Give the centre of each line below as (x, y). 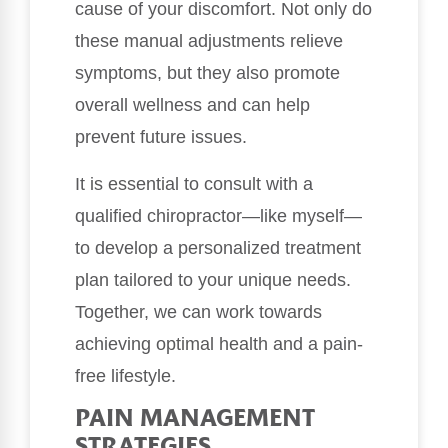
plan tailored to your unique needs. (213, 279)
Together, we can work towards (198, 311)
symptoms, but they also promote (207, 73)
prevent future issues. (161, 137)
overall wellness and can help (192, 105)
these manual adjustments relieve (209, 41)
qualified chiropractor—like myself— (218, 215)
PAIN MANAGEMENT (194, 420)
